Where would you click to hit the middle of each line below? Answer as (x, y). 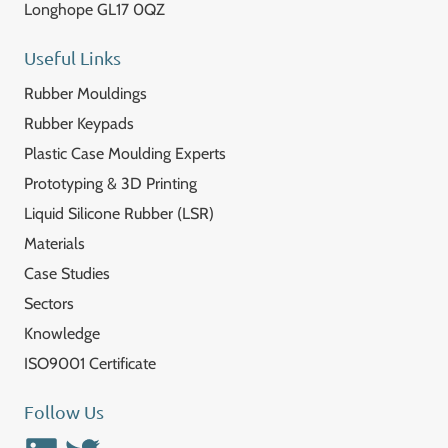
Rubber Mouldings (85, 93)
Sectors (49, 303)
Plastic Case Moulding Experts (125, 153)
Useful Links (72, 57)
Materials (54, 243)
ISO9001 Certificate (90, 363)
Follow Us (64, 411)
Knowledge (62, 333)
